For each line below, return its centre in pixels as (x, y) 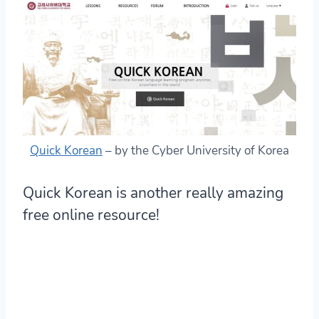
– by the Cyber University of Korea (196, 150)
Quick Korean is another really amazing (153, 193)
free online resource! (91, 215)
